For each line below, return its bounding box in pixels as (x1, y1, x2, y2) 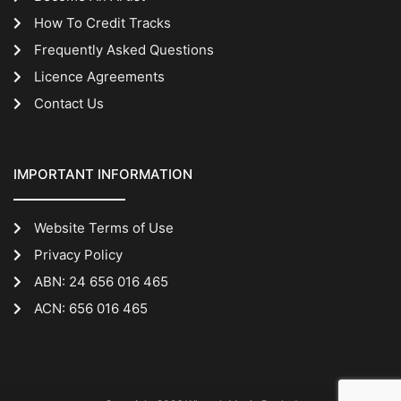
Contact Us (33, 94, 104, 112)
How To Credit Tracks (33, 13, 171, 31)
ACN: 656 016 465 (33, 299, 148, 317)
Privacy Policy (33, 245, 123, 263)
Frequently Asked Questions (33, 40, 214, 58)
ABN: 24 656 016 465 (33, 272, 168, 290)
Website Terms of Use (33, 218, 174, 236)
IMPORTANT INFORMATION (13, 165, 192, 183)
